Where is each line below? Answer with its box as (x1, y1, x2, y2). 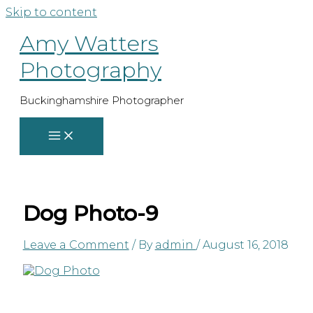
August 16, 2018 (202, 238, 289, 252)
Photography (20, 57, 161, 83)
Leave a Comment (22, 238, 129, 252)
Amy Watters (20, 30, 159, 57)
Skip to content (6, 6, 97, 19)
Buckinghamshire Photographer (20, 94, 184, 107)
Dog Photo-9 (22, 200, 158, 226)
